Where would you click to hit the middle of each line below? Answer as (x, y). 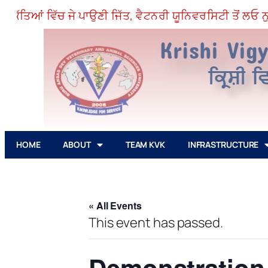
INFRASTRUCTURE (223, 144)
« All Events (115, 205)
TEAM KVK (145, 144)
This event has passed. (156, 223)
